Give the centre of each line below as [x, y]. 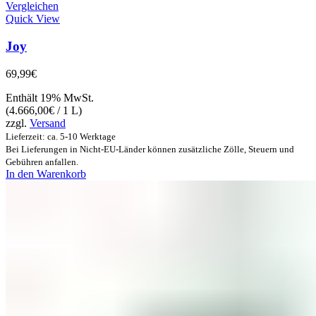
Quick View [33, 19]
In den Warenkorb [46, 174]
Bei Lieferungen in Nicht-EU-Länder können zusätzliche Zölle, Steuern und [150, 149]
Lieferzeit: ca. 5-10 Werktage [61, 136]
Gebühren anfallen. [42, 162]
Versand [48, 123]
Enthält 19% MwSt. [50, 97]
